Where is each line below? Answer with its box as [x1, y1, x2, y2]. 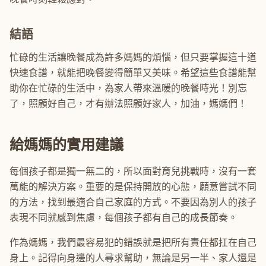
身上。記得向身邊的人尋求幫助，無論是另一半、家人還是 [9, 253, 256, 263]
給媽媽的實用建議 [9, 137, 123, 153]
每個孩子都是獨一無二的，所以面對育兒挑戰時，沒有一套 [9, 166, 256, 176]
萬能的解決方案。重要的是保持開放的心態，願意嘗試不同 [9, 182, 256, 192]
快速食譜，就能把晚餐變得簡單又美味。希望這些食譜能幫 [9, 68, 256, 78]
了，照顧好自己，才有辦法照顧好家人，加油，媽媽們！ [9, 99, 247, 109]
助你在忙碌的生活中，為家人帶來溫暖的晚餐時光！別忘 [9, 83, 247, 93]
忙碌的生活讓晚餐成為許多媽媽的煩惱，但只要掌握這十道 [9, 52, 256, 62]
